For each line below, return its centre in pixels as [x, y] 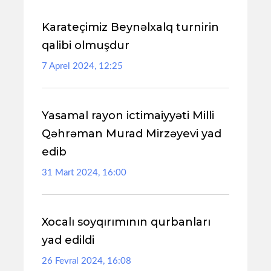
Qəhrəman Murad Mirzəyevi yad [132, 134]
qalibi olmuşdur [86, 45]
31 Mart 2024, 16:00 [84, 173]
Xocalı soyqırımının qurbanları [126, 222]
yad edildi [68, 240]
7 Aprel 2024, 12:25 [82, 66]
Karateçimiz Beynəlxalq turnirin [130, 27]
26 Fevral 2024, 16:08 [87, 261]
